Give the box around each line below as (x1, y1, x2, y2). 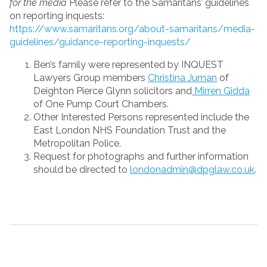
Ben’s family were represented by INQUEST (33, 59, 223, 71)
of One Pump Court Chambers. (33, 98, 169, 110)
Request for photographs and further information (33, 151, 249, 163)
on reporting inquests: (10, 10, 104, 22)
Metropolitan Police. (33, 138, 121, 150)
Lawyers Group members (33, 72, 148, 84)
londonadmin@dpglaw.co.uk (130, 164, 254, 176)
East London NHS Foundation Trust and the (33, 125, 226, 136)
